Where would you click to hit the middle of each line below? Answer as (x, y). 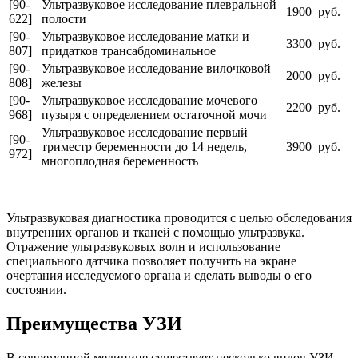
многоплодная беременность (120, 161)
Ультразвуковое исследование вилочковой (156, 68)
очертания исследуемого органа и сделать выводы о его (159, 275)
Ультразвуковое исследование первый (145, 132)
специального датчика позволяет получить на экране (151, 261)
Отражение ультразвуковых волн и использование (143, 246)
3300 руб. (313, 43)
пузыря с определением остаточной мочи (154, 114)
